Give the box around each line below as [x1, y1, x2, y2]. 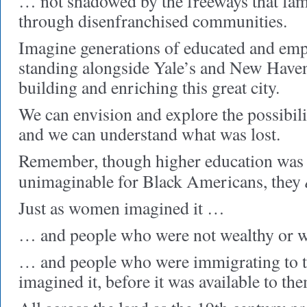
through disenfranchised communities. [19, 9, 287, 32]
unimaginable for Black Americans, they [19, 169, 305, 193]
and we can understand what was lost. [19, 122, 280, 145]
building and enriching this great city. [19, 75, 280, 99]
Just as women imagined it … [19, 196, 225, 219]
